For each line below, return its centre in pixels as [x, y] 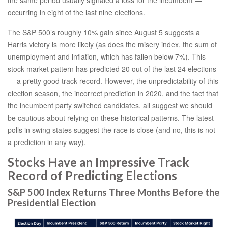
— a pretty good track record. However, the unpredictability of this [113, 81]
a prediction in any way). [47, 142]
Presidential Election [52, 202]
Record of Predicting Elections [92, 175]
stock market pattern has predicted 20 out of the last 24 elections [112, 68]
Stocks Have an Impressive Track [98, 162]
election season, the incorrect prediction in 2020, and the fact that [113, 93]
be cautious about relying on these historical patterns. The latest [111, 117]
